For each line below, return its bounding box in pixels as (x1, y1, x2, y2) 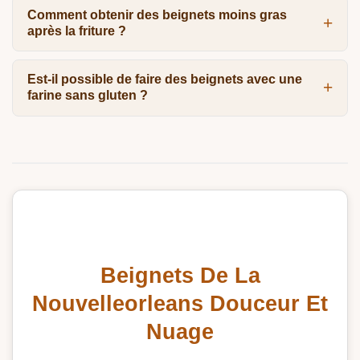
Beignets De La (100, 263, 260, 288)
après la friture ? (27, 23, 126, 38)
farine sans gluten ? (27, 88, 148, 103)
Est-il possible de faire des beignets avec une (27, 72, 302, 87)
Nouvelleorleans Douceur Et (32, 291, 328, 317)
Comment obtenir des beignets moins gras (27, 7, 287, 22)
